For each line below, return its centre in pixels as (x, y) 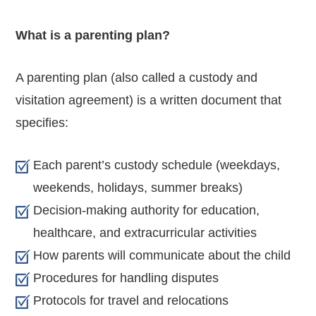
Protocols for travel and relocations (131, 300)
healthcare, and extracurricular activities (145, 232)
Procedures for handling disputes (126, 278)
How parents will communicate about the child (162, 255)
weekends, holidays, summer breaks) (138, 187)
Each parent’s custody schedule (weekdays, (157, 165)
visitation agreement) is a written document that (149, 100)
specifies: (42, 122)
